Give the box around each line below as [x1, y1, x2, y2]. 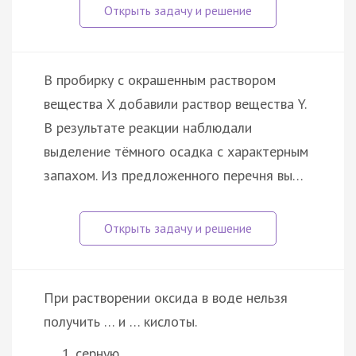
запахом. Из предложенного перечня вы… [44, 165, 304, 184]
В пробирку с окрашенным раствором [44, 70, 276, 89]
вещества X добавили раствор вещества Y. [44, 94, 306, 113]
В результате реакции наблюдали [44, 118, 252, 137]
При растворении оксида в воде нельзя [44, 288, 288, 307]
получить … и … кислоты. [44, 311, 197, 331]
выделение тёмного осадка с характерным [44, 141, 308, 161]
